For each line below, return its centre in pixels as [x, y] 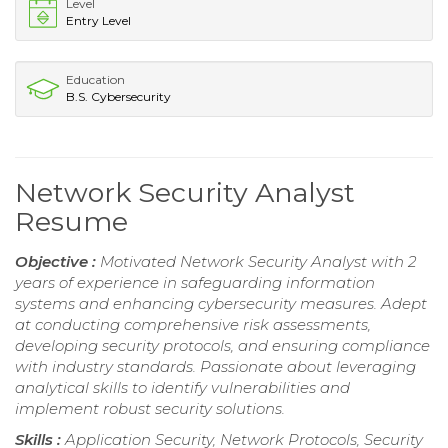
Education [95, 80]
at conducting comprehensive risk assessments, [193, 325]
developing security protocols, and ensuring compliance [222, 346]
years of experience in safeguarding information [195, 283]
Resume [71, 222]
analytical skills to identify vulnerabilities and [182, 388]
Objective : [57, 262]
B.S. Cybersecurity [118, 97]
